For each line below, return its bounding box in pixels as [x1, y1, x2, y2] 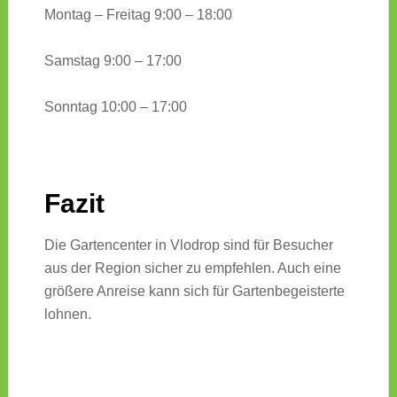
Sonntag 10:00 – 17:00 [43, 99, 187, 115]
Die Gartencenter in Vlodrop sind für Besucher [43, 237, 333, 253]
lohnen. [43, 307, 91, 323]
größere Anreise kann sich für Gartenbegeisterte [43, 284, 345, 300]
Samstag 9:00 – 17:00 [43, 53, 182, 69]
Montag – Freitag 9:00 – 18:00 [43, 7, 232, 23]
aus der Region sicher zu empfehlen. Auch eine [43, 261, 341, 276]
